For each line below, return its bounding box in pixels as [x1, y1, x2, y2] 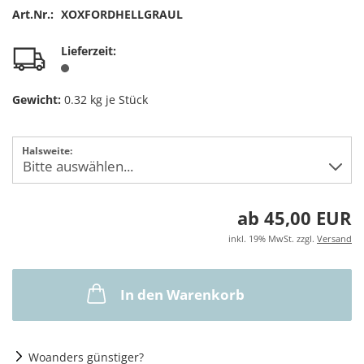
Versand [317, 232, 352, 245]
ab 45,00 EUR [237, 206, 352, 230]
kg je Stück [87, 92, 148, 107]
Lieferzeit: [61, 43, 116, 58]
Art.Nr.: [12, 6, 54, 22]
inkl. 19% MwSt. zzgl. [228, 232, 317, 245]
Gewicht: [12, 92, 61, 107]
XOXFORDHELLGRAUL [61, 6, 183, 22]
